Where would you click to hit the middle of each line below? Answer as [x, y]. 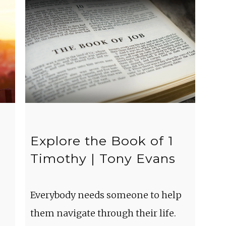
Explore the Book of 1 [102, 141]
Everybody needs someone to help [106, 195]
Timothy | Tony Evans [103, 159]
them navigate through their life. [103, 213]
